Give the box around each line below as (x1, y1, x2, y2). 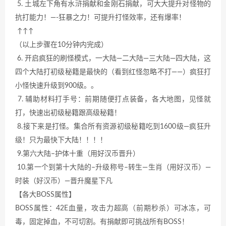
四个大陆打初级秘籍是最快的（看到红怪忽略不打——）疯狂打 (15, 68, 211, 76)
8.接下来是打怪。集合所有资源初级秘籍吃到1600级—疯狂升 (15, 123, 211, 130)
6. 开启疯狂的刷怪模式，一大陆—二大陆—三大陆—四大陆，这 (15, 54, 211, 62)
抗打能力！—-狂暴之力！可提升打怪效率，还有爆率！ (15, 14, 186, 21)
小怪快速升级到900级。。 (15, 82, 98, 89)
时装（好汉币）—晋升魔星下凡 (15, 177, 112, 185)
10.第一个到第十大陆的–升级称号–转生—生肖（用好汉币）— (15, 163, 211, 171)
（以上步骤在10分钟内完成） (15, 41, 108, 48)
